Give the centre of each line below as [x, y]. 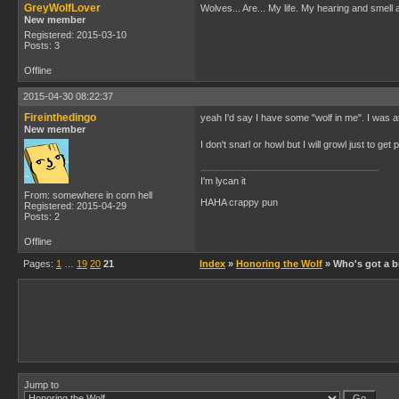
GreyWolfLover [62, 8]
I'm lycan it [223, 181]
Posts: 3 [42, 45]
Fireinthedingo [60, 118]
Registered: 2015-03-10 [75, 35]
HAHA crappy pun [239, 202]
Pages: [40, 264]
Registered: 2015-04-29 [75, 206]
